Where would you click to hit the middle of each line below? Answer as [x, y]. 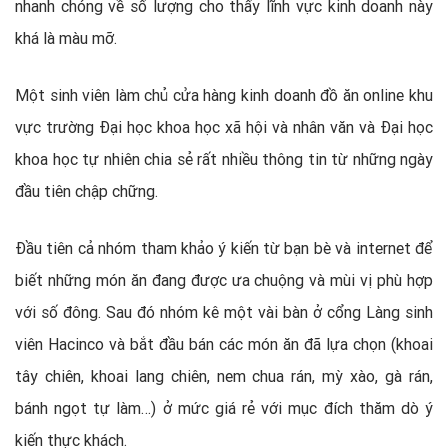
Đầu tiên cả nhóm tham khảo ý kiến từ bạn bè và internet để [224, 247]
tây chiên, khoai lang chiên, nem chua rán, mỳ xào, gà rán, [224, 375]
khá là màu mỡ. [66, 37]
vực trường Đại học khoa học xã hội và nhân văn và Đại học [224, 126]
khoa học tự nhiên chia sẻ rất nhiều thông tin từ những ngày [224, 158]
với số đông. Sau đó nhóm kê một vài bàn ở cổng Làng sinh [224, 311]
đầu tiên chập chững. [86, 190]
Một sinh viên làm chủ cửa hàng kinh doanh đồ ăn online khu [224, 94]
